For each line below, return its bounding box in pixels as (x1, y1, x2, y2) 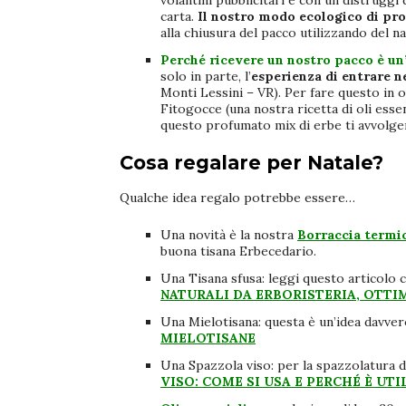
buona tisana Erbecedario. (160, 243, 320, 260)
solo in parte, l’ (160, 68, 251, 85)
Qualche (120, 189, 172, 207)
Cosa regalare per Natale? (120, 151, 383, 175)
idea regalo (172, 189, 240, 207)
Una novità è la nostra (160, 227, 297, 244)
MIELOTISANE (160, 330, 256, 347)
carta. (160, 8, 198, 25)
